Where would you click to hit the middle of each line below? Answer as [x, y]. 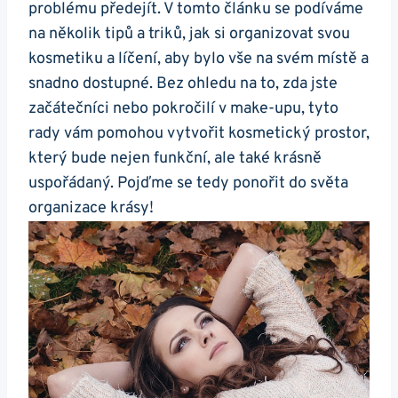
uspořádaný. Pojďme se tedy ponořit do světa [188, 183]
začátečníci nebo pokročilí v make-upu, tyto [183, 108]
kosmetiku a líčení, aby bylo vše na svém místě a [199, 59]
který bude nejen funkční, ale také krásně [175, 158]
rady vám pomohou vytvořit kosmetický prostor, [199, 133]
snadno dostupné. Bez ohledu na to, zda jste [183, 84]
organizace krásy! [91, 208]
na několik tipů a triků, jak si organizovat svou [189, 34]
